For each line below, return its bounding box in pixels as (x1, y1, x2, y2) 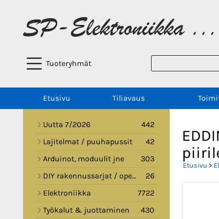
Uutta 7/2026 (43, 120, 90, 130)
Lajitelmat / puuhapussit (43, 137, 132, 147)
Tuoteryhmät (46, 59, 91, 68)
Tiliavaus (112, 93, 145, 103)
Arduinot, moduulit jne (43, 154, 124, 164)
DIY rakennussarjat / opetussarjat (43, 171, 132, 181)
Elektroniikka (43, 188, 91, 198)
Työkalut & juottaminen (43, 205, 130, 215)
